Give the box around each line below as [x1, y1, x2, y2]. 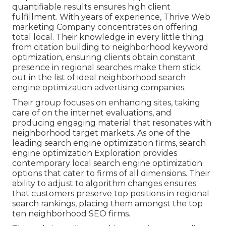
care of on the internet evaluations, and [12, 108, 172, 118]
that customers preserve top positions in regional [12, 189, 209, 199]
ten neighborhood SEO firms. [12, 209, 130, 219]
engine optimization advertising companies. [12, 83, 186, 93]
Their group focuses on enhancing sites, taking [12, 98, 200, 108]
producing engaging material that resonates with [12, 118, 211, 128]
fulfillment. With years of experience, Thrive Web [12, 12, 210, 22]
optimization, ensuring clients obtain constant [12, 52, 196, 63]
